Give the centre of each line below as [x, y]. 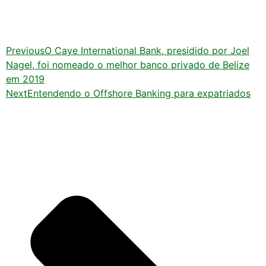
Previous [25, 51]
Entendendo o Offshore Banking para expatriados [139, 94]
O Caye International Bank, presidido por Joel [147, 51]
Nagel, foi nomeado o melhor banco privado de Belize [128, 65]
